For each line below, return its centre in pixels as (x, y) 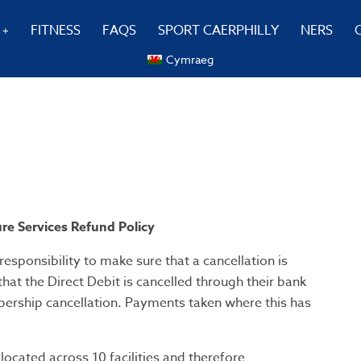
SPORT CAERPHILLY (218, 31)
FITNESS (55, 31)
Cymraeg (190, 59)
